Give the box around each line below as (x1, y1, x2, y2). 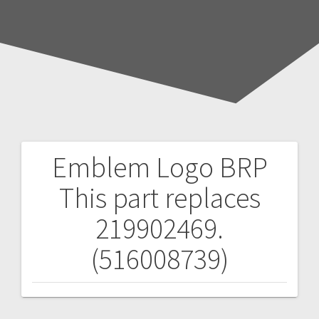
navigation (21, 189, 140, 226)
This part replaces (58, 179, 261, 216)
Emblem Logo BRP (51, 149, 268, 185)
